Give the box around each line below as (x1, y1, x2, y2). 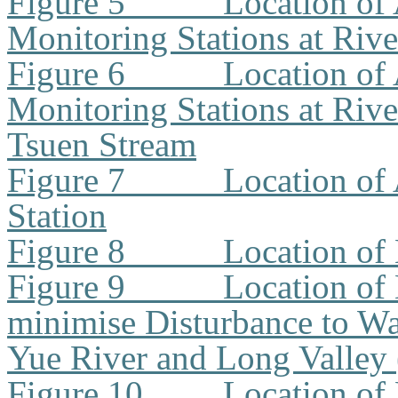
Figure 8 (7, 232, 125, 270)
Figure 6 (7, 54, 125, 92)
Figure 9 (7, 267, 125, 306)
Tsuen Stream (7, 125, 196, 163)
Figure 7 (7, 161, 125, 199)
